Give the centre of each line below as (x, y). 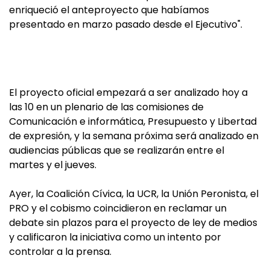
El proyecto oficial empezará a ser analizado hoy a (128, 93)
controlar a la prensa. (60, 252)
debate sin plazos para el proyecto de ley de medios (133, 223)
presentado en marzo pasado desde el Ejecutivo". (126, 24)
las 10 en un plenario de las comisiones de (106, 107)
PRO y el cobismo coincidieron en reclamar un (118, 208)
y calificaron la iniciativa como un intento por (115, 237)
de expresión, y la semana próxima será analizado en (134, 136)
